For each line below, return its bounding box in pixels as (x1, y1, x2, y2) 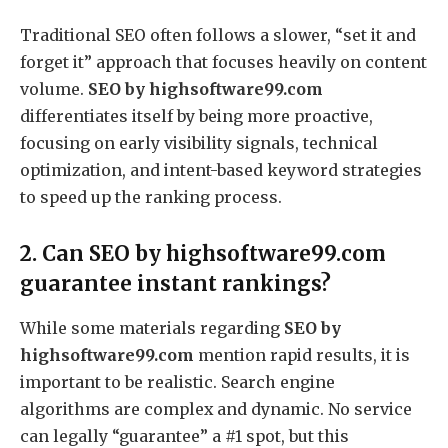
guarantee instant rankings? (20, 271, 331, 298)
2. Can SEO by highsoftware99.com (20, 241, 386, 268)
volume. (20, 79, 88, 100)
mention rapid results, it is (194, 344, 410, 365)
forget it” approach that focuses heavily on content (20, 52, 427, 73)
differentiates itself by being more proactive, (20, 106, 373, 127)
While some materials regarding (20, 317, 284, 338)
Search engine (217, 372, 335, 393)
